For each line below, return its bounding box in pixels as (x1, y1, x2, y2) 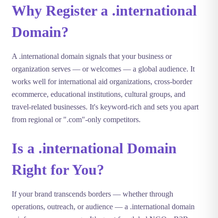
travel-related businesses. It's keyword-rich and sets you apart (12, 103, 199, 111)
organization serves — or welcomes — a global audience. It (12, 65, 195, 73)
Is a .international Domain (12, 140, 177, 156)
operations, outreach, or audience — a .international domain (12, 202, 195, 211)
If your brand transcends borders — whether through (12, 190, 173, 198)
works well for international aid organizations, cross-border (12, 77, 192, 86)
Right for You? (12, 162, 104, 178)
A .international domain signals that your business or (12, 52, 172, 60)
